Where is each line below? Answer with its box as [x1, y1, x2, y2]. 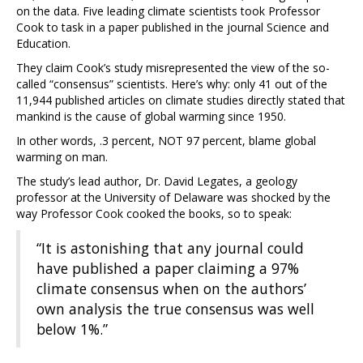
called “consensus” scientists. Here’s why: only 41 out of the [16, 76, 327, 92]
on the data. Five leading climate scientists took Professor [16, 3, 320, 19]
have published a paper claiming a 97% [36, 258, 299, 279]
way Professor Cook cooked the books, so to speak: [16, 206, 292, 222]
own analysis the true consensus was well [36, 299, 314, 319]
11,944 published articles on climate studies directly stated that [16, 92, 345, 109]
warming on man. [16, 149, 108, 165]
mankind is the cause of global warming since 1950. [16, 109, 286, 125]
